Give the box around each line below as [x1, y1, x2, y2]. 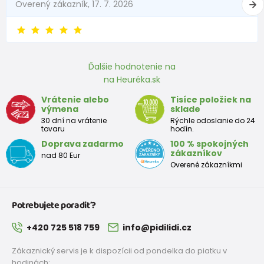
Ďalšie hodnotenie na [88, 61, 176, 73]
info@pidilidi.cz [122, 222, 192, 234]
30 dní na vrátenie [41, 115, 107, 126]
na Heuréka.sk [104, 74, 160, 86]
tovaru [41, 124, 65, 134]
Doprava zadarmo [41, 138, 124, 150]
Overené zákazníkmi [170, 160, 242, 170]
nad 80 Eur [41, 150, 80, 161]
